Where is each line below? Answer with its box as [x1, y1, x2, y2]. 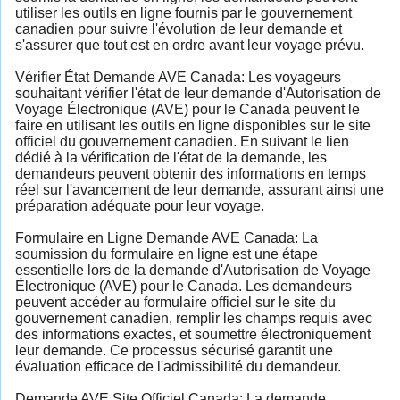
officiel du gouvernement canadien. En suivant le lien [15, 133, 349, 149]
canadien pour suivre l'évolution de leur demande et [15, 21, 342, 37]
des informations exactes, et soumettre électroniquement [15, 326, 371, 342]
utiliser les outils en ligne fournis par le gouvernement [15, 4, 352, 21]
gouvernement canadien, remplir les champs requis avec [15, 310, 372, 326]
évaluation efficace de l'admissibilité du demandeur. [15, 358, 341, 374]
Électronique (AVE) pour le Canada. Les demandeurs [15, 278, 352, 294]
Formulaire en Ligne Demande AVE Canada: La [15, 229, 318, 246]
